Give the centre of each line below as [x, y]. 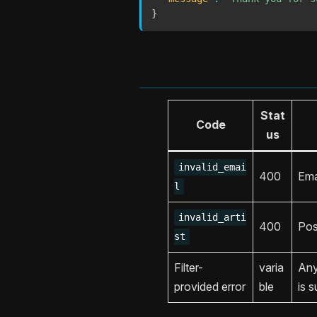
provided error [210, 286]
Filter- [189, 267]
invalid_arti [213, 218]
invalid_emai [213, 167]
